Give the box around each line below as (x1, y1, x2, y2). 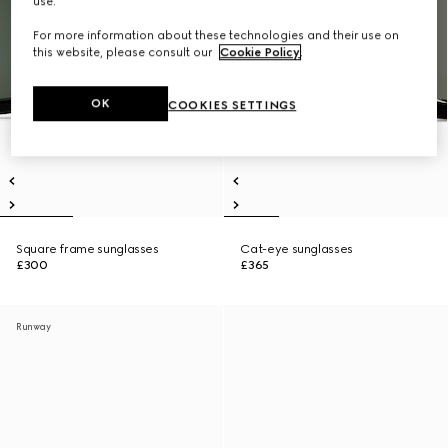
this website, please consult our (33, 45, 216, 60)
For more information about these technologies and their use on (33, 28, 400, 43)
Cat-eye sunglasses (240, 242, 353, 256)
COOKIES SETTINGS (168, 98, 297, 113)
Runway (16, 321, 51, 332)
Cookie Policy (220, 45, 301, 60)
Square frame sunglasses (16, 242, 159, 256)
